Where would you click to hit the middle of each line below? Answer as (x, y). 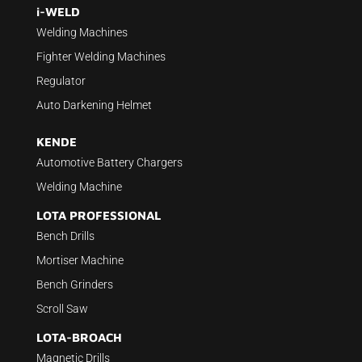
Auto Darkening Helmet (94, 105)
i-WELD (58, 12)
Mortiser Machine (80, 261)
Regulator (61, 81)
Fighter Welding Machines (101, 57)
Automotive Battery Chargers (109, 163)
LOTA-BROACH (79, 338)
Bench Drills (65, 236)
